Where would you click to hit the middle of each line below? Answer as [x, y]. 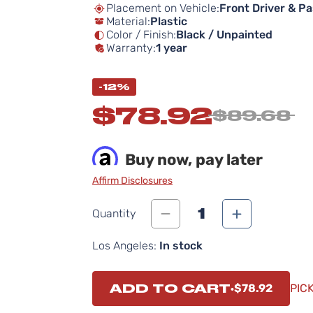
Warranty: [131, 48]
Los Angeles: [124, 246]
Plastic [169, 21]
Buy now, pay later [194, 160]
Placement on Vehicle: [163, 8]
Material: [128, 21]
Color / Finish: [141, 35]
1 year [172, 48]
